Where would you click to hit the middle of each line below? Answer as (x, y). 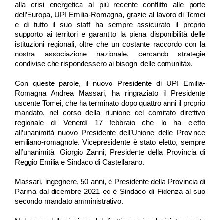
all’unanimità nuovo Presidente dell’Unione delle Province (110, 132)
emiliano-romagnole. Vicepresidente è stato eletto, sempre (110, 142)
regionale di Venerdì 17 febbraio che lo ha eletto (110, 123)
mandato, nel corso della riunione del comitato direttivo (110, 113)
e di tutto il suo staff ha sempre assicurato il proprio (110, 24)
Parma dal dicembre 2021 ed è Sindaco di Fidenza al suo (110, 191)
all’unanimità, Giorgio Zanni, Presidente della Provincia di (110, 152)
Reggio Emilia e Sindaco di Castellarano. (80, 162)
